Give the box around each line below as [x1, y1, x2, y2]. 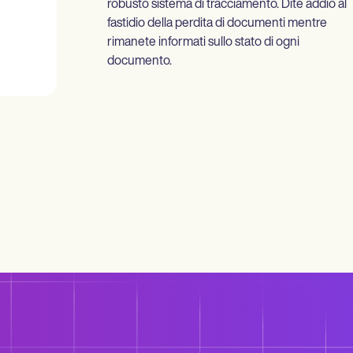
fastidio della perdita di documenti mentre [107, 17, 327, 31]
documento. [107, 55, 172, 69]
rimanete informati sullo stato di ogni [107, 36, 299, 50]
